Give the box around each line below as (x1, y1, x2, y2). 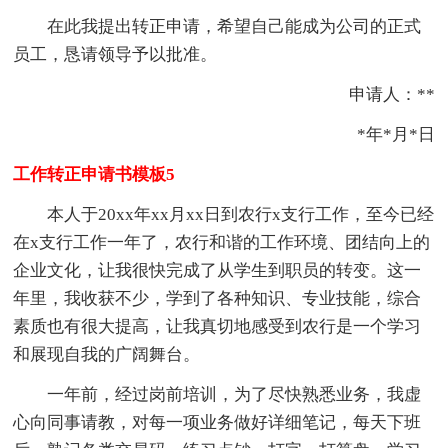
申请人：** (314, 84, 435, 104)
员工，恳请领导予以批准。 (13, 44, 218, 64)
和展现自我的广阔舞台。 (13, 344, 201, 364)
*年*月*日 (322, 124, 435, 144)
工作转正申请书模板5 (13, 164, 176, 184)
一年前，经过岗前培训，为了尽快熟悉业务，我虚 (13, 384, 422, 404)
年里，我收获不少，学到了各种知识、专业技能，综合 (13, 288, 422, 308)
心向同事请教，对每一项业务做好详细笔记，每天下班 (13, 412, 422, 432)
